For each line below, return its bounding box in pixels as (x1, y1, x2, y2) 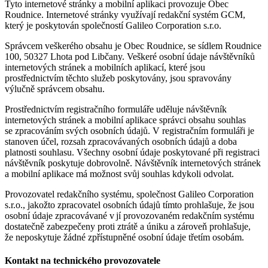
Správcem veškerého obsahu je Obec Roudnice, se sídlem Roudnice (5, 40, 261, 51)
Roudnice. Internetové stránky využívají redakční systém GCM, (5, 9, 245, 20)
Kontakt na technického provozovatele (5, 255, 160, 266)
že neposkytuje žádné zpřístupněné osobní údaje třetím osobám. (5, 232, 244, 242)
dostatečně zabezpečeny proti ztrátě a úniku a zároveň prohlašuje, (5, 221, 251, 232)
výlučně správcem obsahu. (5, 83, 105, 94)
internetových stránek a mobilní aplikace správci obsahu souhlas (5, 114, 246, 125)
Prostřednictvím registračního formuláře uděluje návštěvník (5, 103, 227, 114)
